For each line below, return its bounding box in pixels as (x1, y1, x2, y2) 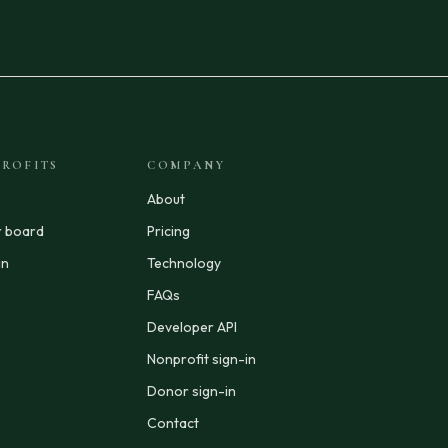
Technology (147, 253, 222, 272)
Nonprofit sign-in (147, 349, 257, 368)
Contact (147, 413, 200, 432)
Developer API (147, 317, 238, 336)
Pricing (147, 221, 191, 240)
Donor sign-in (147, 381, 237, 400)
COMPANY (147, 157, 226, 172)
